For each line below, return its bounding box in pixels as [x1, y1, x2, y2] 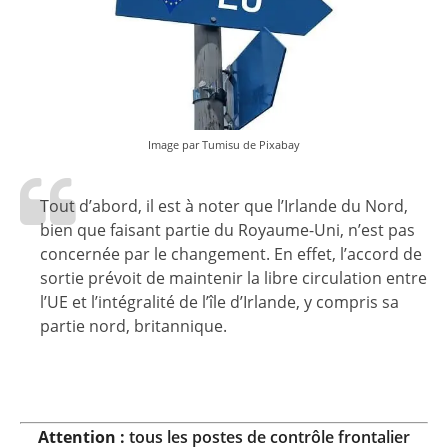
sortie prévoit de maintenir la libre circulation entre [40, 266, 427, 289]
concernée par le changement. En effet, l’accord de [40, 242, 422, 265]
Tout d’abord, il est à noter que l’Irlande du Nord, [40, 194, 408, 217]
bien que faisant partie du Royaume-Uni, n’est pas [40, 218, 415, 241]
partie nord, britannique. [40, 314, 227, 337]
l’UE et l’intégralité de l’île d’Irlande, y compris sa [40, 290, 399, 313]
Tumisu [202, 136, 240, 152]
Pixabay [259, 136, 300, 152]
